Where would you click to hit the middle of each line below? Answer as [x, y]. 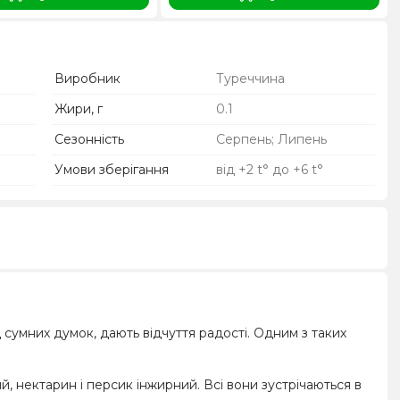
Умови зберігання [112, 169]
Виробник [88, 78]
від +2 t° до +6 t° [269, 169]
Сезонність [90, 139]
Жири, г [79, 108]
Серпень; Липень [271, 139]
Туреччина [250, 78]
